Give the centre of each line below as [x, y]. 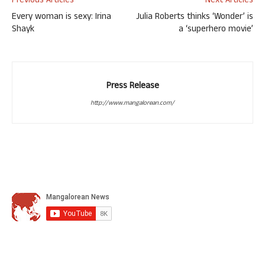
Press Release [132, 87]
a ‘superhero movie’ [216, 30]
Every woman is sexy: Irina [62, 17]
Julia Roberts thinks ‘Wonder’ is [195, 17]
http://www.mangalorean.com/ [132, 104]
